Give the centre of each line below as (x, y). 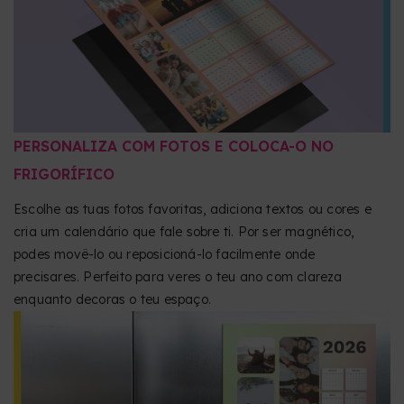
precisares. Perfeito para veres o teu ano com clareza (178, 276)
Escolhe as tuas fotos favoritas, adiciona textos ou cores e (193, 209)
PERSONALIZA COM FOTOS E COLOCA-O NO (174, 146)
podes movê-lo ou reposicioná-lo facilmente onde (165, 254)
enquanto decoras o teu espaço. (112, 299)
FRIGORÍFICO (64, 174)
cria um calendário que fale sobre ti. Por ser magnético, (184, 231)
